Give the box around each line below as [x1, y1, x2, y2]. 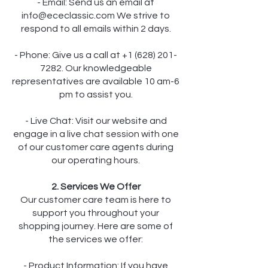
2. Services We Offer [51, 182, 141, 192]
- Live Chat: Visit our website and [25, 116, 167, 126]
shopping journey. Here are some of [19, 221, 173, 232]
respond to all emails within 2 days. [20, 24, 171, 34]
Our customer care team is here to [20, 195, 171, 205]
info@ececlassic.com [22, 11, 115, 21]
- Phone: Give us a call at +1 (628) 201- [14, 50, 177, 60]
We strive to [115, 11, 170, 21]
